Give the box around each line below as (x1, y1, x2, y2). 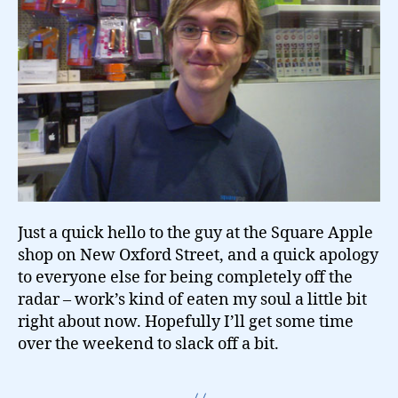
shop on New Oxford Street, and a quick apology (18, 244, 378, 266)
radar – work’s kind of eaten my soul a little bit (18, 289, 367, 310)
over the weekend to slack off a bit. (18, 333, 279, 354)
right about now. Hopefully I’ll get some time (18, 311, 354, 332)
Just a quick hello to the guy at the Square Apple (18, 222, 373, 243)
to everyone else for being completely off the (18, 267, 353, 288)
